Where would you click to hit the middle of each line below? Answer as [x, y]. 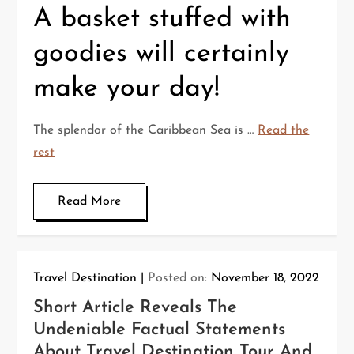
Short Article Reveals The [136, 307]
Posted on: [180, 278]
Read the [284, 130]
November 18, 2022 [265, 278]
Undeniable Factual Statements [160, 330]
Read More [90, 201]
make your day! [127, 88]
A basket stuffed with [162, 19]
